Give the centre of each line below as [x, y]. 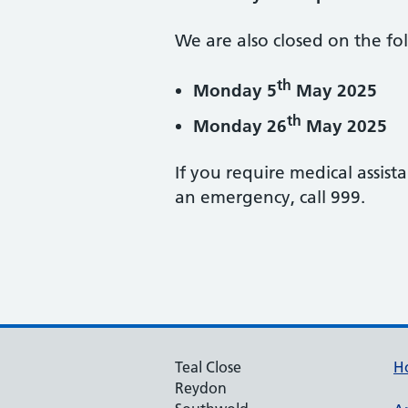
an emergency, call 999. [270, 198]
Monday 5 [235, 90]
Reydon [201, 388]
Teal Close [208, 367]
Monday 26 [240, 127]
